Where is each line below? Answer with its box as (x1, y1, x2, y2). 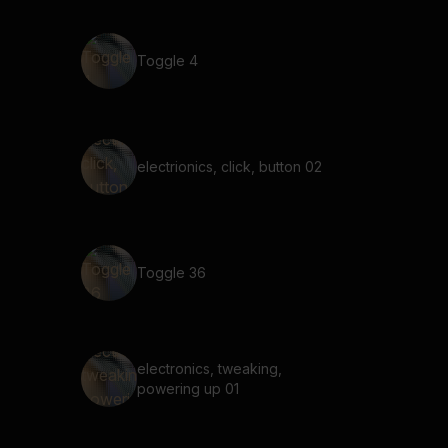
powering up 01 (137, 380, 239, 397)
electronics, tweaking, (137, 360, 282, 377)
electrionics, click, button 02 (137, 158, 322, 175)
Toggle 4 (137, 52, 198, 69)
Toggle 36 (137, 264, 206, 281)
